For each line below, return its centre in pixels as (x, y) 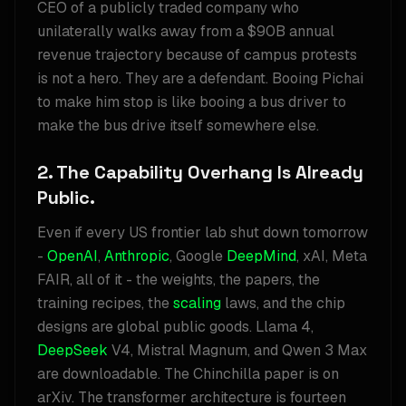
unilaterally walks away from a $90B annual (186, 31)
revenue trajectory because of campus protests (197, 55)
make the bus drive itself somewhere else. (178, 126)
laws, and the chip (283, 303)
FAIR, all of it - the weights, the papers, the (179, 280)
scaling (197, 303)
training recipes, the (105, 303)
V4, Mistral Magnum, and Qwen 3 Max (237, 350)
